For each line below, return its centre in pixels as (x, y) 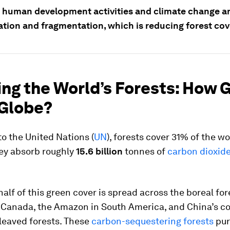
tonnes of (145, 151)
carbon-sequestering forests (152, 221)
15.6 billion (99, 151)
